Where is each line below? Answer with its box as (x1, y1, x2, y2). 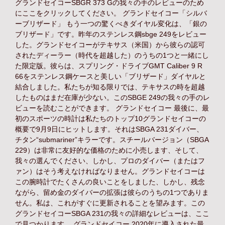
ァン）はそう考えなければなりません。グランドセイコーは (15, 167, 205, 175)
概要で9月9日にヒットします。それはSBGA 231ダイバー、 (15, 125, 203, 133)
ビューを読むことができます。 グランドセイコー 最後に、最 (15, 104, 209, 112)
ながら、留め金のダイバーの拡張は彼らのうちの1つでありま (15, 188, 209, 196)
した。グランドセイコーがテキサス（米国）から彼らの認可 (15, 41, 205, 49)
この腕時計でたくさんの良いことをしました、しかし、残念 (15, 178, 205, 186)
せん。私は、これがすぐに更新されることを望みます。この (15, 199, 205, 207)
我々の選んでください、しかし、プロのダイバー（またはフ (15, 157, 205, 165)
